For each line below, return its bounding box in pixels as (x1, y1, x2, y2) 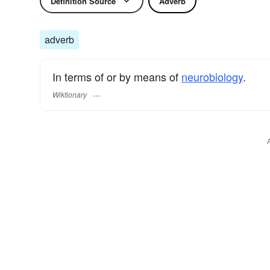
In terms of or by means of (52, 69, 181, 84)
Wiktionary (52, 89, 87, 100)
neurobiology (181, 69, 243, 84)
